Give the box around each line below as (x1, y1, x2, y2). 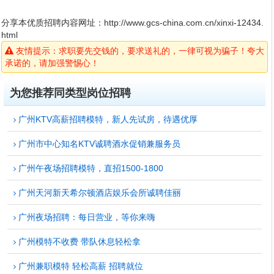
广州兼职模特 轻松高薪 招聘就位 (16, 261, 143, 271)
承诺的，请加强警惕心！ (5, 58, 99, 68)
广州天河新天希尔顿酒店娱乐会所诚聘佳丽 (16, 188, 181, 198)
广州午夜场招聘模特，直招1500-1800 (16, 163, 163, 173)
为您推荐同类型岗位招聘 (10, 87, 131, 99)
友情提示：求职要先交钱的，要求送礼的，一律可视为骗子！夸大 (13, 46, 264, 56)
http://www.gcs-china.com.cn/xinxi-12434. (104, 18, 264, 28)
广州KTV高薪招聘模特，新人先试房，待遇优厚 (16, 114, 198, 124)
